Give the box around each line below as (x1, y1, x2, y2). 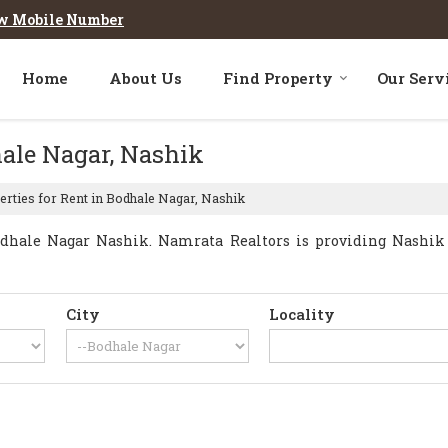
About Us (109, 68, 182, 88)
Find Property (223, 68, 333, 88)
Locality (269, 304, 336, 324)
